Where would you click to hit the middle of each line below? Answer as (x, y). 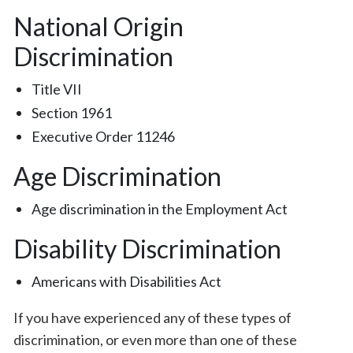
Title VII (57, 89)
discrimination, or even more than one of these (155, 340)
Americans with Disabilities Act (127, 281)
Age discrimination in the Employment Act (160, 209)
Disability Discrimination (147, 249)
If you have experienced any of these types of (152, 318)
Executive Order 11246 (104, 136)
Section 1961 (72, 113)
